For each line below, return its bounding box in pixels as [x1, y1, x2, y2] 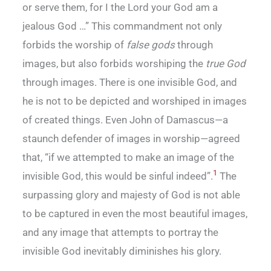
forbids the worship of [22, 38, 126, 51]
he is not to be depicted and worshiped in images [22, 94, 247, 107]
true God [206, 57, 246, 70]
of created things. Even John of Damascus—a [22, 113, 228, 126]
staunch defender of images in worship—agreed [22, 132, 240, 145]
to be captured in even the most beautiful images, [22, 207, 247, 220]
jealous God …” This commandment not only [22, 19, 222, 32]
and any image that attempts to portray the [22, 226, 218, 238]
